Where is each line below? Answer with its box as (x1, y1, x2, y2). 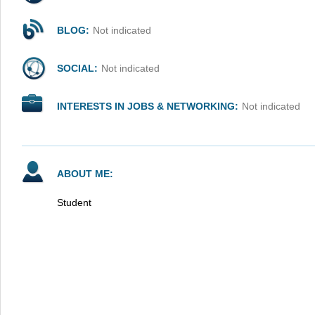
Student (57, 197, 91, 208)
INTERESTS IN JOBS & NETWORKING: (57, 101, 238, 112)
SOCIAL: (57, 63, 98, 74)
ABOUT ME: (57, 168, 113, 179)
